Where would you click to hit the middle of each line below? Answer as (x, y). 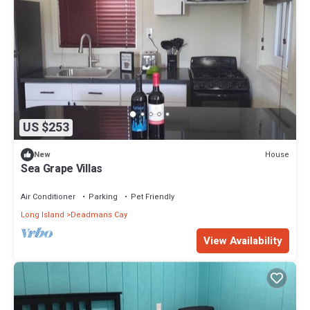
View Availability (243, 241)
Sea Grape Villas (62, 169)
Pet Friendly (153, 197)
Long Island (43, 215)
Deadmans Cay (99, 215)
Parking (103, 197)
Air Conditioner (48, 197)
